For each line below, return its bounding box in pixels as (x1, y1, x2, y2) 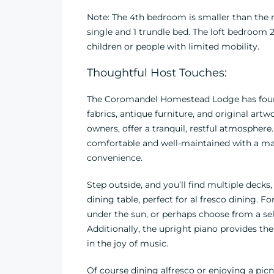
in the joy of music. (87, 238, 168, 249)
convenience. (87, 152, 143, 163)
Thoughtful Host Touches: (87, 66, 227, 80)
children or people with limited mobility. (87, 41, 259, 52)
